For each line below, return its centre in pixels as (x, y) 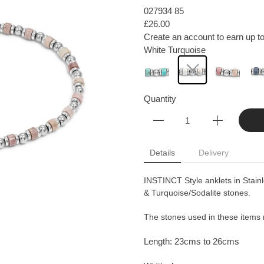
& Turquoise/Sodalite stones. (197, 193)
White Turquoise (175, 50)
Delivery (214, 153)
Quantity (160, 99)
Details (162, 153)
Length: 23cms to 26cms (192, 241)
